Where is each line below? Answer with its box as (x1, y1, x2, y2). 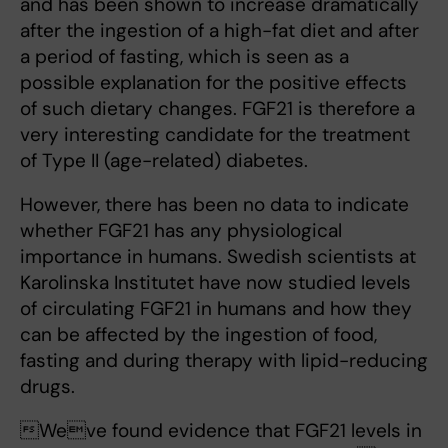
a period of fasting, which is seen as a (20, 44, 349, 70)
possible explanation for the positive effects (20, 70, 407, 96)
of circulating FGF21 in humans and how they (20, 296, 412, 322)
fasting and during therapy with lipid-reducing (20, 348, 428, 374)
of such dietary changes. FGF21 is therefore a (20, 96, 415, 122)
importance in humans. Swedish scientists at (20, 244, 416, 270)
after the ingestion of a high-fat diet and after (20, 18, 419, 44)
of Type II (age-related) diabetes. (20, 148, 308, 174)
